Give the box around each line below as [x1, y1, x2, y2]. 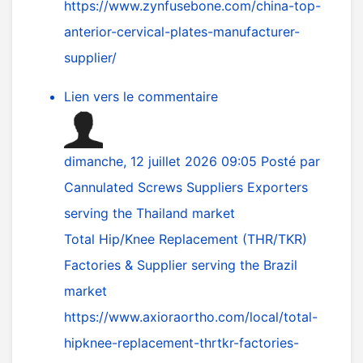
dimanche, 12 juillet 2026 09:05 [64, 153, 261, 169]
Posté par [261, 153, 320, 169]
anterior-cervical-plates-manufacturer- [64, 23, 300, 40]
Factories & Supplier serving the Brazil [64, 257, 297, 273]
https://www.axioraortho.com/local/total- [64, 309, 318, 325]
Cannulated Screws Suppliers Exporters [64, 179, 308, 195]
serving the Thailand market [64, 205, 235, 221]
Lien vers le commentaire [64, 88, 218, 105]
